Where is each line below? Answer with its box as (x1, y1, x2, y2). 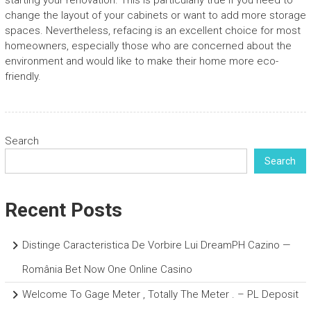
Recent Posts (4, 199, 122, 222)
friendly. (4, 70, 41, 83)
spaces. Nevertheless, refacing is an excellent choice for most (4, 24, 301, 37)
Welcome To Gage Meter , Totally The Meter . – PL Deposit (22, 288, 299, 301)
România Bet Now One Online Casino (22, 263, 192, 276)
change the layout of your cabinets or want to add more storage (4, 9, 306, 22)
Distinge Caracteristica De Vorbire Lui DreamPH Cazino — (22, 239, 291, 252)
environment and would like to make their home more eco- (4, 55, 278, 68)
